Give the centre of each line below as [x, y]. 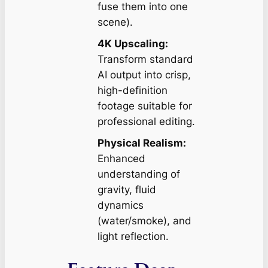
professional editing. [146, 121]
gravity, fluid [127, 189]
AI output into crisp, [144, 74]
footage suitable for [144, 106]
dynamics [120, 205]
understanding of [138, 174]
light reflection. [133, 236]
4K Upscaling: [133, 43]
